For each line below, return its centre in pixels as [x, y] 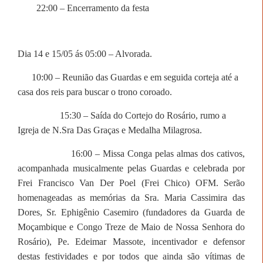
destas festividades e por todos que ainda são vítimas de [131, 256]
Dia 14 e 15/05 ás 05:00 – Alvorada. [85, 53]
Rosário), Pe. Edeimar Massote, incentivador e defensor [131, 241]
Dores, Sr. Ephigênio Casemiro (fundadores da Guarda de [131, 212]
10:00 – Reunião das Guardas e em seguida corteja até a [135, 77]
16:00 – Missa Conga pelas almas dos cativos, [158, 153]
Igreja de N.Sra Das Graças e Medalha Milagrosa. [110, 130]
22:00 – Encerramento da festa [93, 8]
